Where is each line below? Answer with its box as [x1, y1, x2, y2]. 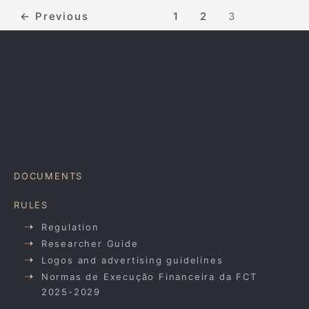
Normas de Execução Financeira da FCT [41, 270, 257, 282]
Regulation [41, 221, 99, 232]
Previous [31, 10, 89, 23]
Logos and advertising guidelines [41, 254, 223, 266]
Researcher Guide [41, 237, 139, 249]
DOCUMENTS [14, 170, 83, 181]
